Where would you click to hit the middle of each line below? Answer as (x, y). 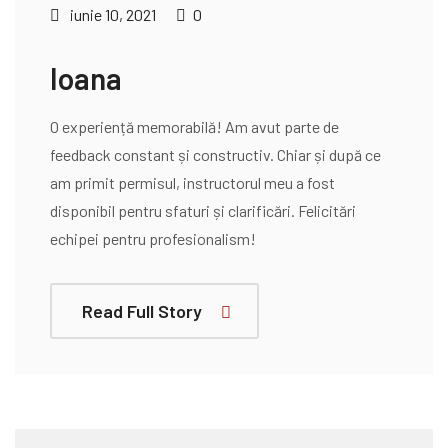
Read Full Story (142, 311)
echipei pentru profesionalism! (153, 238)
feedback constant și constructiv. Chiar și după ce (215, 154)
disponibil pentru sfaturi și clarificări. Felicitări (203, 210)
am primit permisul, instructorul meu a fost (192, 182)
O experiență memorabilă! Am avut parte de (194, 126)
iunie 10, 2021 (111, 14)
